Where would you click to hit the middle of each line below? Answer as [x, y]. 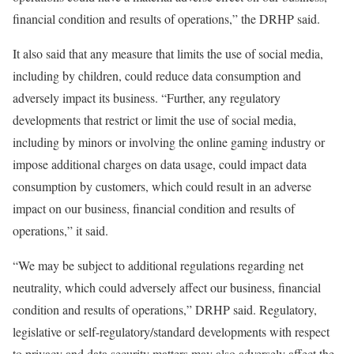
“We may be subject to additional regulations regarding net [158, 265]
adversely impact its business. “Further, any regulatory [147, 98]
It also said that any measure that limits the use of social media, [168, 54]
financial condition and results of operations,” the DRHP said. [166, 19]
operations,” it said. [60, 231]
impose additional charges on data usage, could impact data [160, 164]
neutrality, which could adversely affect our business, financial [167, 288]
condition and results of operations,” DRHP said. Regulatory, [165, 310]
